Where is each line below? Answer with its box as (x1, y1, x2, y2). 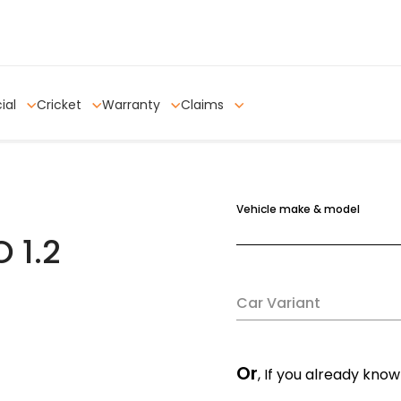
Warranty (102, 96, 164, 115)
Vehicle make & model (236, 201, 360, 217)
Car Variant (236, 293, 320, 313)
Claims (181, 96, 227, 115)
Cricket (37, 96, 85, 115)
